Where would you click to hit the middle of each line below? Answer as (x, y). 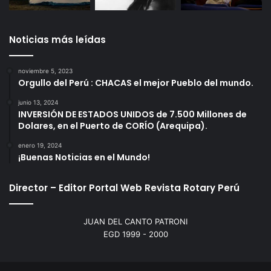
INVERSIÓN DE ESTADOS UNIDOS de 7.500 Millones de (132, 114)
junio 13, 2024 (38, 102)
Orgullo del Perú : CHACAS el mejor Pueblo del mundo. (136, 83)
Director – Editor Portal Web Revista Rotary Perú (124, 188)
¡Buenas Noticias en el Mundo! (84, 157)
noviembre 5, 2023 (45, 70)
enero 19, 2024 (40, 145)
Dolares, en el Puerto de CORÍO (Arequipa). (113, 126)
